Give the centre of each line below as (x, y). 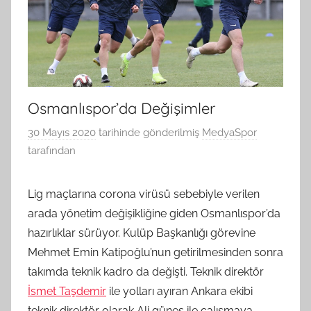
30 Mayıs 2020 (62, 133)
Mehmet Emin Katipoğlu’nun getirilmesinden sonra (155, 253)
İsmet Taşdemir (67, 292)
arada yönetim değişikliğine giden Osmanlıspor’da (154, 214)
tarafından (52, 151)
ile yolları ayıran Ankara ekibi (179, 292)
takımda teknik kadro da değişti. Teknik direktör (146, 272)
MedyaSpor (229, 133)
